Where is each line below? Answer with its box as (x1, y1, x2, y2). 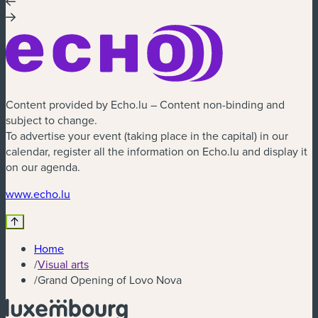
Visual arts (38, 256, 89, 273)
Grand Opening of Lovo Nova (38, 272, 182, 288)
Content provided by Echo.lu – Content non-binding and (6, 97, 285, 113)
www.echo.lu (6, 186, 70, 202)
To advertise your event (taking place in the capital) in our (6, 128, 288, 144)
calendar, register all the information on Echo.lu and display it (6, 143, 307, 160)
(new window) (70, 185, 138, 202)
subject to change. (6, 112, 97, 128)
